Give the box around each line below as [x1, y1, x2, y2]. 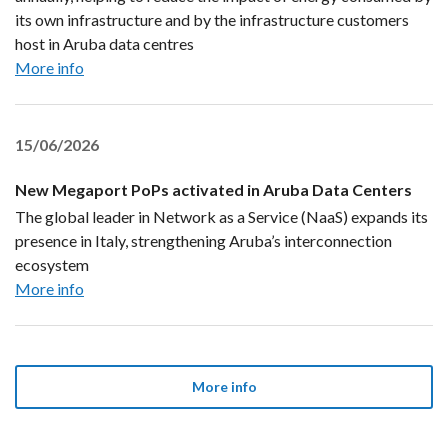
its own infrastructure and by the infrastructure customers [15, 10, 409, 29]
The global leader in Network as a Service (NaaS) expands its [15, 207, 428, 226]
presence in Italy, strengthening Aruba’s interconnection [15, 231, 392, 250]
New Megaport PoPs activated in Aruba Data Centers [15, 180, 412, 199]
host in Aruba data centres [15, 34, 194, 53]
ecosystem [15, 255, 89, 274]
